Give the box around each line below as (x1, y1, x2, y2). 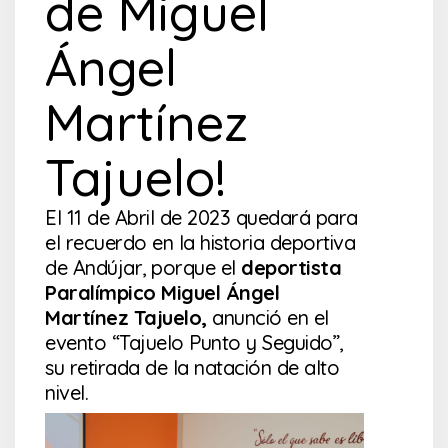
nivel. (45, 380, 88, 406)
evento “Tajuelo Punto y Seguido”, (45, 330, 343, 356)
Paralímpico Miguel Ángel (45, 280, 279, 306)
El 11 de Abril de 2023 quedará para (45, 205, 358, 231)
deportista (241, 255, 341, 281)
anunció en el (206, 305, 329, 331)
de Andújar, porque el (45, 255, 241, 281)
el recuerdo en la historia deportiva (45, 230, 355, 256)
